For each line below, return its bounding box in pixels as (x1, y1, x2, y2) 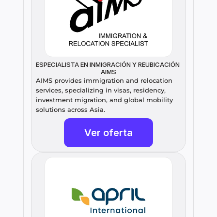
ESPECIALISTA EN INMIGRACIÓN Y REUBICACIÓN (36, 61, 180, 69)
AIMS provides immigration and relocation (36, 77, 172, 85)
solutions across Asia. (36, 106, 105, 114)
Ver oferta (84, 127, 133, 139)
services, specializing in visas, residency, (36, 86, 166, 94)
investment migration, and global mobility (36, 96, 173, 104)
